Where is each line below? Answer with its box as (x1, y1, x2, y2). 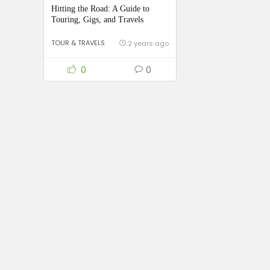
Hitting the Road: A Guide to (51, 4, 150, 13)
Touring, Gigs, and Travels (51, 15, 144, 24)
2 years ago (127, 39, 169, 48)
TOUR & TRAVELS (51, 38, 105, 48)
